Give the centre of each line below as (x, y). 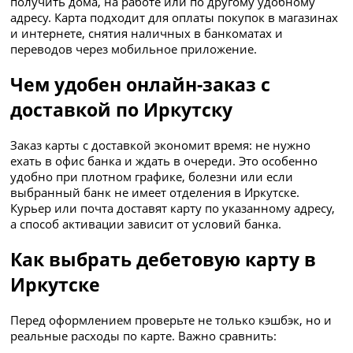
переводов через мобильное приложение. (134, 48)
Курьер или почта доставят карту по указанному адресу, (173, 208)
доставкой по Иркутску (122, 109)
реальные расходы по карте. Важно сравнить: (144, 335)
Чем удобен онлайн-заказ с (141, 84)
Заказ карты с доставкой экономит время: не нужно (161, 145)
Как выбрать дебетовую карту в (163, 259)
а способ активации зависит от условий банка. (146, 223)
